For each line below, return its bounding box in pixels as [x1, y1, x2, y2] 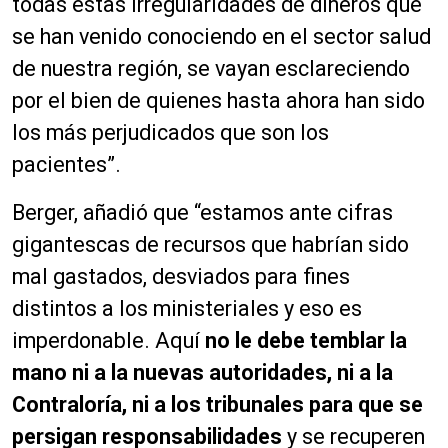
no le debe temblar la [205, 328, 407, 354]
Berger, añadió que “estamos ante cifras [12, 200, 393, 226]
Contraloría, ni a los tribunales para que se [12, 392, 423, 418]
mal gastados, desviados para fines [12, 264, 350, 290]
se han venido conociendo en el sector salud [12, 24, 431, 50]
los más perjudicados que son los [12, 120, 329, 146]
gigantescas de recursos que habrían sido [12, 232, 409, 258]
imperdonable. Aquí [12, 328, 205, 354]
